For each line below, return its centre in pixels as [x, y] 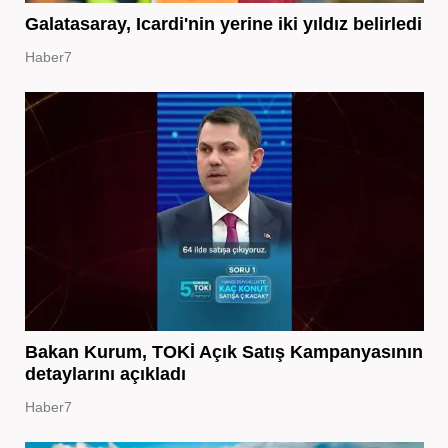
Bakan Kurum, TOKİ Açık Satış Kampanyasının [223, 351]
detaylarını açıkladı [105, 373]
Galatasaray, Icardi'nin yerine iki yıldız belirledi [223, 23]
